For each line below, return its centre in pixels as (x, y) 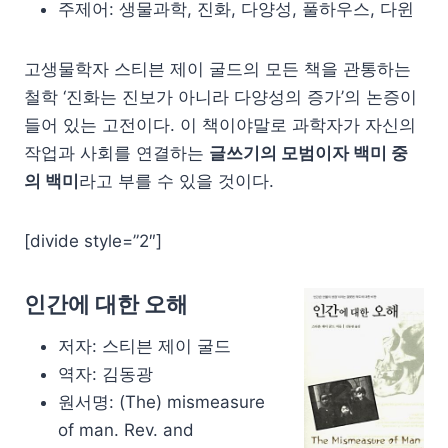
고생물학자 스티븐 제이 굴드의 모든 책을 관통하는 (217, 68)
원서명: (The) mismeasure (161, 401)
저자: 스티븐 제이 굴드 (144, 345)
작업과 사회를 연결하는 (116, 152)
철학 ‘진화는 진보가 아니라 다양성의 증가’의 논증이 (220, 96)
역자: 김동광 (105, 373)
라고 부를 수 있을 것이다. (176, 180)
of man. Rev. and (126, 429)
